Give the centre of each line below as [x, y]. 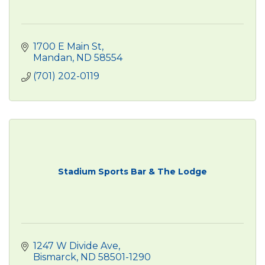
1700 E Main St [67, 46]
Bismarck [55, 257]
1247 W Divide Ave [76, 245]
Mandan [53, 57]
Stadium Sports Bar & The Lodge [132, 171]
